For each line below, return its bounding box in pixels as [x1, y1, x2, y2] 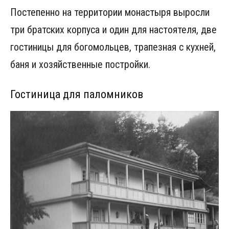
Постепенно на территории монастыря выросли [10, 6, 210, 18]
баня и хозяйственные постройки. [10, 58, 150, 71]
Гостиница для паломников [10, 88, 143, 101]
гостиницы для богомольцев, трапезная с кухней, [10, 41, 216, 53]
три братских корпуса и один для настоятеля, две [10, 24, 217, 36]
